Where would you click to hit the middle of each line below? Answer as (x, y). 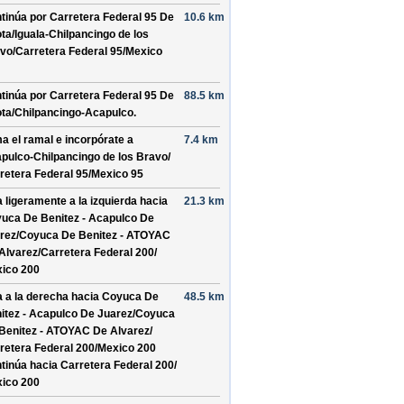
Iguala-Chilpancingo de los (82, 34)
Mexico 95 (117, 174)
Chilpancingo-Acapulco (74, 113)
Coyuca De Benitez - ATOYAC (95, 235)
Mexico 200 (127, 348)
